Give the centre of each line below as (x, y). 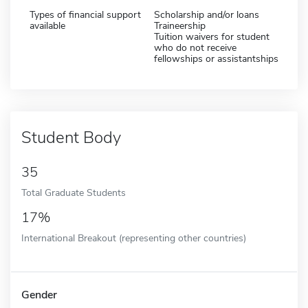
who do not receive (195, 47)
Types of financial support (85, 14)
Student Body (71, 137)
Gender (39, 295)
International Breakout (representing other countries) (134, 238)
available (47, 25)
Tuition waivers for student (212, 36)
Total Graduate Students (74, 192)
